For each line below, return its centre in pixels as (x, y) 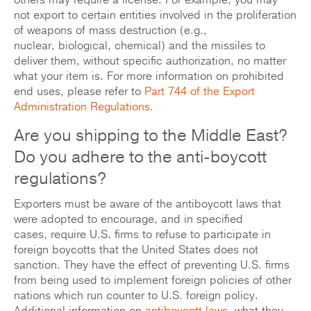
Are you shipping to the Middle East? (151, 136)
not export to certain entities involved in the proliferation (155, 16)
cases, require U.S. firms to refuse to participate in (142, 235)
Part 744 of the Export (200, 92)
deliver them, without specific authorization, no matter (150, 61)
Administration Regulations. (84, 107)
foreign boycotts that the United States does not (136, 250)
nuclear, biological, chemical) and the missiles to (140, 46)
